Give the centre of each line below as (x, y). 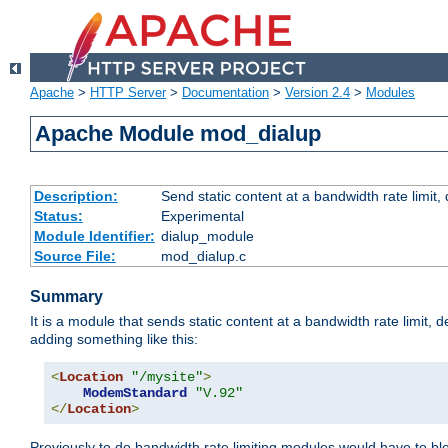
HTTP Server (128, 93)
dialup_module (207, 236)
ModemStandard (135, 393)
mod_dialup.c (203, 256)
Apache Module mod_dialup (178, 134)
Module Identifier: (94, 236)
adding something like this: (114, 339)
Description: (75, 196)
